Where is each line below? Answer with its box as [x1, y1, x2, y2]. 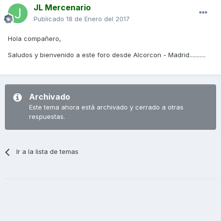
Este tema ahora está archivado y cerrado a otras [29, 103, 184, 111]
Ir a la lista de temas [16, 147, 79, 156]
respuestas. [29, 112, 65, 121]
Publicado [34, 15, 66, 23]
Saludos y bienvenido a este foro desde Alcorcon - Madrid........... [8, 51, 206, 59]
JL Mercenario [34, 2, 91, 13]
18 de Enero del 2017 [66, 15, 130, 23]
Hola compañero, [8, 35, 61, 43]
